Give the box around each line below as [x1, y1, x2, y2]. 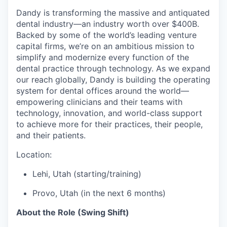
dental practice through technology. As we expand [16, 63, 210, 74]
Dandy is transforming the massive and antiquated [16, 8, 210, 18]
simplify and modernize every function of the [16, 52, 189, 63]
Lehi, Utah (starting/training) [32, 169, 141, 179]
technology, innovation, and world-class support [16, 108, 202, 119]
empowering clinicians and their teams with [16, 97, 182, 107]
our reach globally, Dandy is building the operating [16, 74, 210, 85]
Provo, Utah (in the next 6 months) [32, 188, 166, 199]
